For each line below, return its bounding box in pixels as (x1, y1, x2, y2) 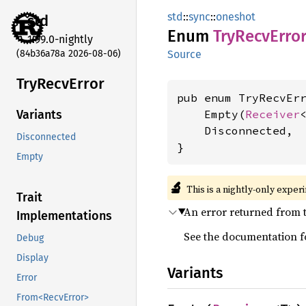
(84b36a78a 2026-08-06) (16, 47, 121, 59)
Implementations (16, 208, 112, 224)
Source (167, 48, 201, 61)
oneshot (216, 10, 255, 23)
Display (16, 252, 48, 264)
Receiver (245, 107, 300, 121)
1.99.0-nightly (27, 32, 93, 46)
